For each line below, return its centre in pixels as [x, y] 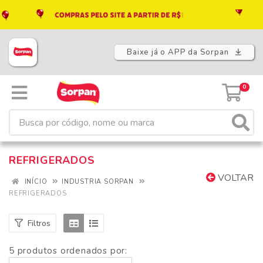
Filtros [39, 223]
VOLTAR [235, 178]
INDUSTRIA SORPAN [98, 182]
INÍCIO [35, 182]
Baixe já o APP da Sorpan [179, 53]
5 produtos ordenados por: [68, 251]
